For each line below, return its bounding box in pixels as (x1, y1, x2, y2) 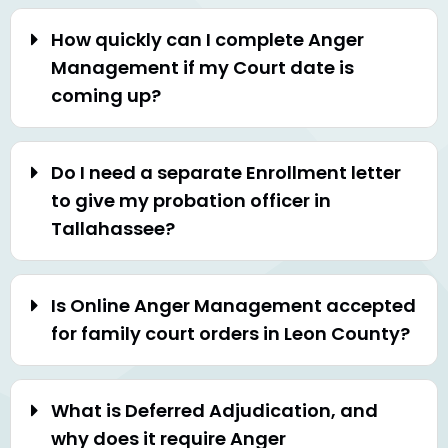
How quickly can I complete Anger (51, 27, 364, 53)
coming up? (51, 83, 161, 109)
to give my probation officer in (51, 188, 331, 214)
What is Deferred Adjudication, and (51, 398, 378, 424)
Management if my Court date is (51, 55, 354, 81)
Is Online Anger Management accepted (51, 293, 416, 319)
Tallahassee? (51, 216, 175, 242)
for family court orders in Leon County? (51, 321, 410, 347)
